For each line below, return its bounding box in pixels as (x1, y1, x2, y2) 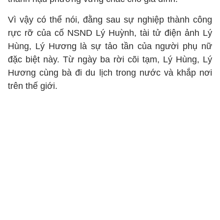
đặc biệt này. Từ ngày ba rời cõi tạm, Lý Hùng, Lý (8, 55, 212, 64)
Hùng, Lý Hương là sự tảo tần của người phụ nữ (8, 41, 212, 51)
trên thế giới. (8, 81, 57, 91)
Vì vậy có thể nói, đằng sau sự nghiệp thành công (8, 15, 212, 25)
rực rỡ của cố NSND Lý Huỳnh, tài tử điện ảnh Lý (8, 28, 212, 38)
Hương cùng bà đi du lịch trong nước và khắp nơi (8, 68, 212, 78)
